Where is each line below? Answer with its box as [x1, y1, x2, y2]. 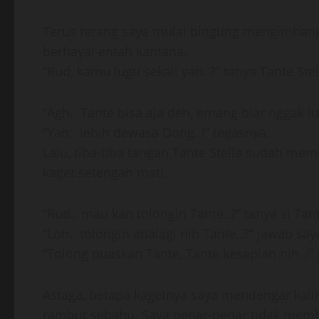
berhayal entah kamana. [43, 43, 187, 60]
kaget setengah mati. [43, 164, 167, 181]
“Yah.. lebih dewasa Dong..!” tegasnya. [43, 124, 270, 141]
